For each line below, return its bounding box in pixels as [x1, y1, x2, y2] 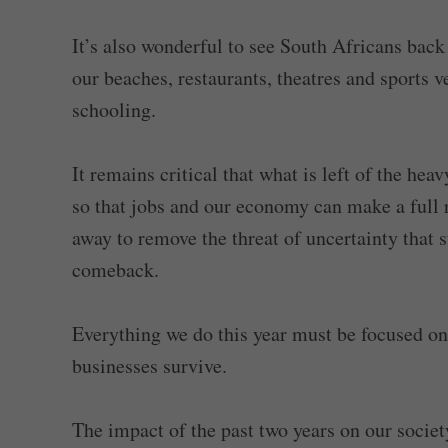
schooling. [72, 96, 156, 124]
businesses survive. [72, 352, 227, 380]
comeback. [72, 256, 159, 284]
